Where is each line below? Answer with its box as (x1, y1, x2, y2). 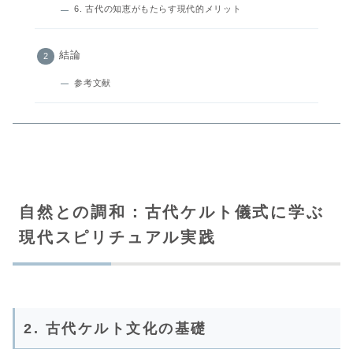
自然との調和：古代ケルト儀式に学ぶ (19, 203, 325, 221)
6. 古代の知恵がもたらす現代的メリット (74, 4, 242, 14)
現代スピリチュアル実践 (19, 229, 217, 247)
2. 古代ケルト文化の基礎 (24, 321, 207, 337)
